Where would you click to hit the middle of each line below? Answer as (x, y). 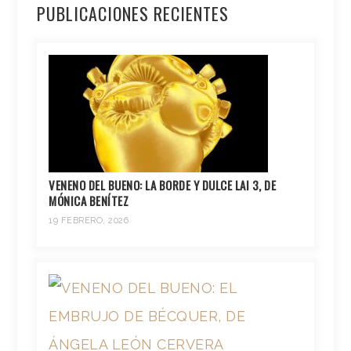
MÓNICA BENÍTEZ (89, 201)
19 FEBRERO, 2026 (89, 221)
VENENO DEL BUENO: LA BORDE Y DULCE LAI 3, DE (163, 185)
